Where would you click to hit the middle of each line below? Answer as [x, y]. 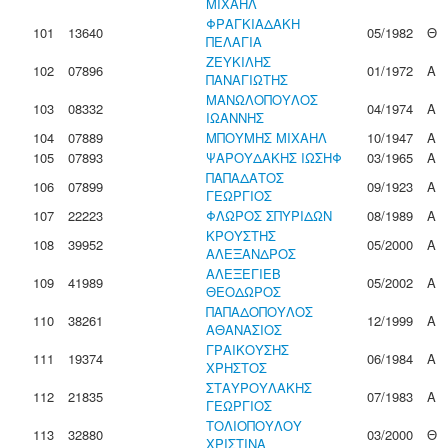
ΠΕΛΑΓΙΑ [234, 41]
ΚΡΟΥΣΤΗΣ [241, 235]
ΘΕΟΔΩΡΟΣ [243, 291]
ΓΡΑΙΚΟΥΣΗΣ [247, 349]
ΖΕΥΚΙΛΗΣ [238, 61]
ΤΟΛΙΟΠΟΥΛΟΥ [254, 425]
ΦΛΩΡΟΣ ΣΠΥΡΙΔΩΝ [269, 215]
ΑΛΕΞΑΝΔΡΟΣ [251, 253]
